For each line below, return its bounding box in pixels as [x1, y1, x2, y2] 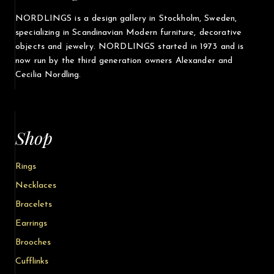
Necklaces [15, 180, 56, 190]
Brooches [15, 237, 51, 247]
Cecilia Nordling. [15, 70, 81, 80]
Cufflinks [15, 256, 48, 266]
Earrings [15, 218, 47, 228]
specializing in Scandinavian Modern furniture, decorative [15, 28, 242, 37]
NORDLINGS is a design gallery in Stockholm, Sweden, [15, 13, 237, 23]
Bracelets [15, 199, 52, 209]
